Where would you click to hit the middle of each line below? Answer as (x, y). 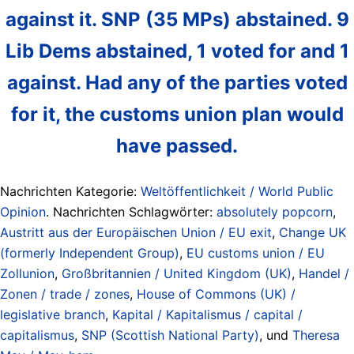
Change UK (313, 232)
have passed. (177, 145)
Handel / (324, 273)
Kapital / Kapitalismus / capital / (207, 314)
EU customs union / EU (256, 252)
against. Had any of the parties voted (177, 82)
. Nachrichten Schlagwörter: (131, 211)
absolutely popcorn (275, 211)
